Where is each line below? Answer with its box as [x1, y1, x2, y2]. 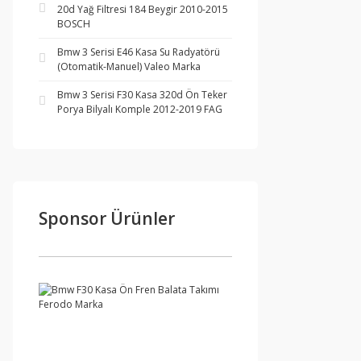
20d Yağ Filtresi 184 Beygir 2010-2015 [57, 2, 228, 16]
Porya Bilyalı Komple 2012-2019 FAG [57, 102, 222, 116]
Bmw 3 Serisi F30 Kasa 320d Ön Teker [57, 88, 227, 102]
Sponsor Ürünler [39, 207, 175, 230]
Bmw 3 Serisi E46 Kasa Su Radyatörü [57, 45, 220, 59]
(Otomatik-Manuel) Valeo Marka [57, 60, 201, 73]
